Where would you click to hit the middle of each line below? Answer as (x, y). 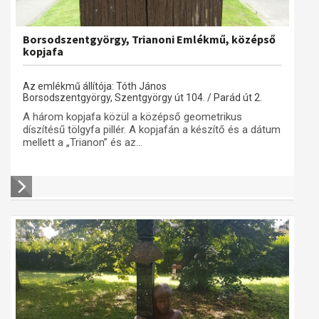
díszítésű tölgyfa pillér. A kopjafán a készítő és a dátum (152, 130)
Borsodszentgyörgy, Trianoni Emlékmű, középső (149, 39)
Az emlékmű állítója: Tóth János (95, 86)
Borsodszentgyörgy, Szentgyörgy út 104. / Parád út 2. (142, 98)
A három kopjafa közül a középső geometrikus (132, 117)
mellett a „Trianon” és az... (83, 142)
